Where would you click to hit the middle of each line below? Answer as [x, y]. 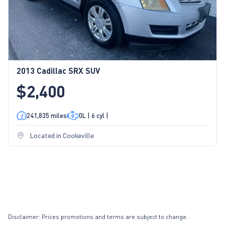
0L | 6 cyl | [94, 115]
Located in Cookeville [62, 135]
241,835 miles [47, 115]
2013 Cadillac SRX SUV [58, 70]
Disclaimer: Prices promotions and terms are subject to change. [98, 216]
